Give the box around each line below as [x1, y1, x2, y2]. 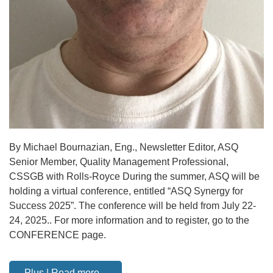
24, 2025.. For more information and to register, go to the [9, 215, 249, 225]
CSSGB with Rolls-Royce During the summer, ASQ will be [9, 171, 260, 182]
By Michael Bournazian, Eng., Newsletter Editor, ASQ [9, 142, 238, 152]
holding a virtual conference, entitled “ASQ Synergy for [9, 186, 243, 196]
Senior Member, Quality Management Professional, [9, 157, 229, 167]
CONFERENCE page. [9, 230, 106, 240]
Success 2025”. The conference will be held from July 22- [9, 200, 256, 211]
